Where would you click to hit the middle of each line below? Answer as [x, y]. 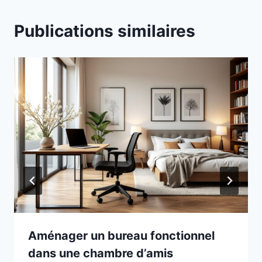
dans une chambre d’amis [101, 254]
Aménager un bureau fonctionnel [121, 236]
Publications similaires [105, 31]
